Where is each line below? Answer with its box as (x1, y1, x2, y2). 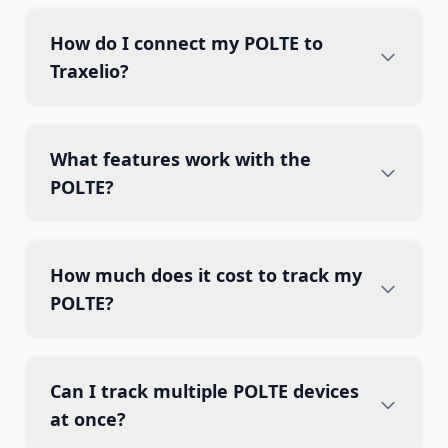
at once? (50, 407, 126, 431)
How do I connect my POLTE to (50, 31, 323, 55)
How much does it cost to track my (50, 263, 362, 287)
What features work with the (50, 147, 311, 171)
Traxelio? (50, 59, 129, 83)
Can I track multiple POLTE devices (50, 379, 359, 403)
